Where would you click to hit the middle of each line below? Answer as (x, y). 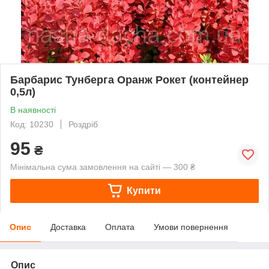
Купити (144, 190)
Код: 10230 (32, 124)
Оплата (120, 227)
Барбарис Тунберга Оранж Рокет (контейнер (129, 80)
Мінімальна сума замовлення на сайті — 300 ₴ (103, 167)
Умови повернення (191, 227)
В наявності (33, 110)
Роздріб (83, 124)
